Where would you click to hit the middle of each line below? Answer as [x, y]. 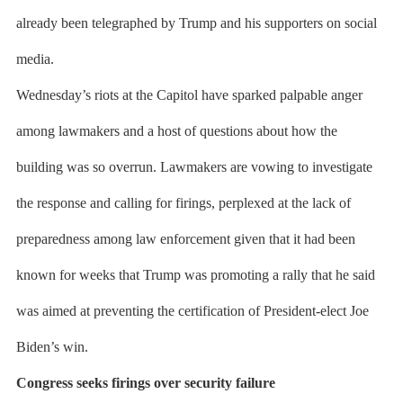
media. [35, 59]
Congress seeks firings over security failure [145, 383]
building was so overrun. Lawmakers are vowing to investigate [194, 167]
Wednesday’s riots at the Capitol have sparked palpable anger [189, 95]
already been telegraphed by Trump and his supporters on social [196, 23]
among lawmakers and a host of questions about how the [176, 131]
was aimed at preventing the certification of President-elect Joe [192, 311]
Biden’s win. [52, 347]
